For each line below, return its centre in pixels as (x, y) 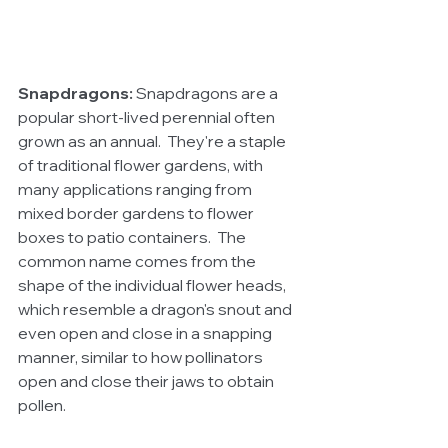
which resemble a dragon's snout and (156, 308)
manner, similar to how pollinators (142, 356)
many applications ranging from (136, 188)
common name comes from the (138, 260)
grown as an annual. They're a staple (153, 140)
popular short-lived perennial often (148, 116)
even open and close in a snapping (146, 332)
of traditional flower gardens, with (142, 164)
